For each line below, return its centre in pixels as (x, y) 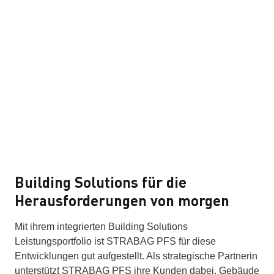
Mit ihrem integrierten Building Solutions (101, 226)
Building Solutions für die (101, 182)
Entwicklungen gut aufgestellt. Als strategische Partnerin (136, 256)
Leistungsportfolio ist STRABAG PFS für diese (115, 241)
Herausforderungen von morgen (122, 200)
